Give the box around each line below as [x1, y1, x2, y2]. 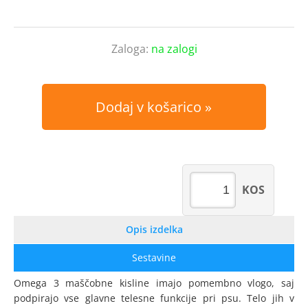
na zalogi [151, 41, 197, 56]
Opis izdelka [125, 223, 183, 236]
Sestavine [132, 251, 176, 264]
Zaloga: [111, 41, 151, 56]
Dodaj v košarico [96, 98, 202, 116]
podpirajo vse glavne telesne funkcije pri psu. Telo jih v [14, 291, 294, 305]
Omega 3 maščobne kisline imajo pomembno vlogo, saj [14, 276, 294, 289]
